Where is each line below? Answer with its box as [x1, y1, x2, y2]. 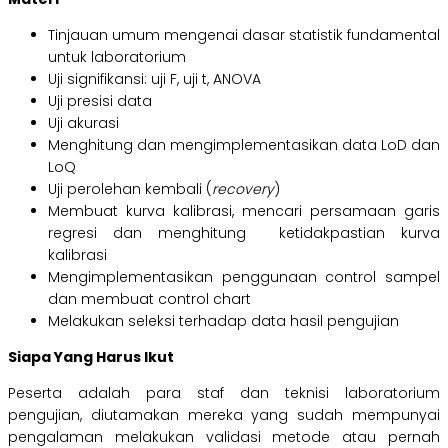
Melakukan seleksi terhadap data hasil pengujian [48, 311, 399, 332]
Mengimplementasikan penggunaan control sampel [48, 267, 440, 288]
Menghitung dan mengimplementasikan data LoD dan [48, 135, 440, 156]
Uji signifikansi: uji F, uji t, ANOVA [48, 69, 261, 90]
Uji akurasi [48, 113, 119, 134]
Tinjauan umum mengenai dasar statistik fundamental [48, 25, 440, 46]
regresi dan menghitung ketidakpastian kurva [48, 223, 440, 244]
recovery [212, 179, 274, 200]
